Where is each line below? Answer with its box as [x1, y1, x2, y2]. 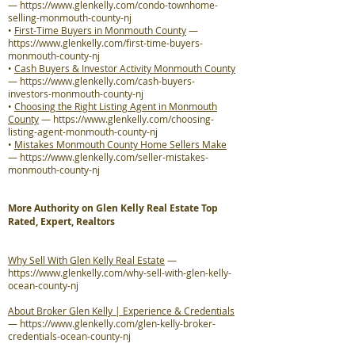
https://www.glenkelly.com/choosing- [53, 113, 214, 125]
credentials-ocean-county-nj [8, 330, 131, 342]
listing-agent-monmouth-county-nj [8, 125, 158, 138]
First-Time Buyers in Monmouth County [14, 24, 186, 36]
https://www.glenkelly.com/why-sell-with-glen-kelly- [8, 266, 231, 279]
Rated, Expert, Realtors [8, 215, 115, 228]
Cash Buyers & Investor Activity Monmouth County [14, 62, 235, 74]
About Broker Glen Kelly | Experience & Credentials [8, 304, 235, 317]
